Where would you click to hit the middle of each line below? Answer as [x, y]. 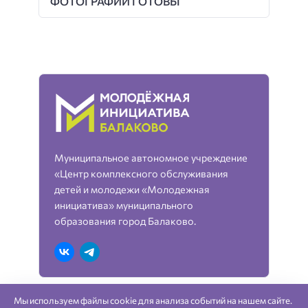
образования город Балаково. [125, 220]
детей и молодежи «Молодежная [132, 189]
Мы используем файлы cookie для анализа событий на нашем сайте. [153, 301]
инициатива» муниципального [124, 205]
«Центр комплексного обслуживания [142, 173]
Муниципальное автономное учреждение [151, 157]
